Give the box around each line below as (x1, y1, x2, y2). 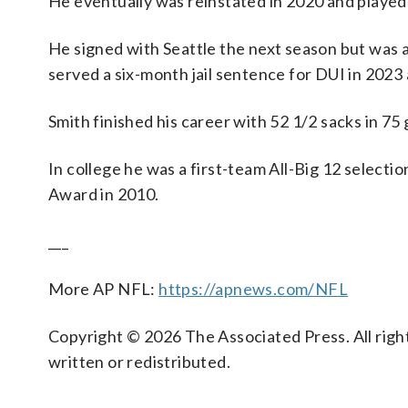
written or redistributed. (48, 352, 230, 372)
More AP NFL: (48, 279, 159, 299)
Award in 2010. (48, 184, 159, 204)
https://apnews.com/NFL (158, 279, 349, 299)
